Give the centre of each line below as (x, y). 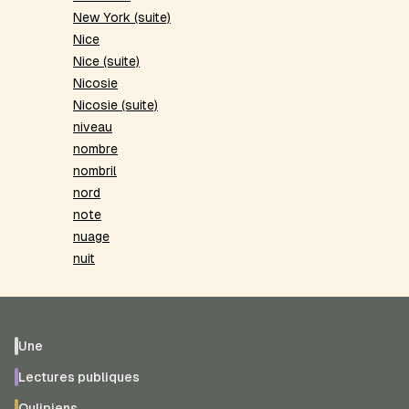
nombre (95, 149)
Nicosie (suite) (115, 105)
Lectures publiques (79, 378)
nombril (95, 171)
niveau (93, 127)
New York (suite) (122, 18)
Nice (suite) (106, 62)
